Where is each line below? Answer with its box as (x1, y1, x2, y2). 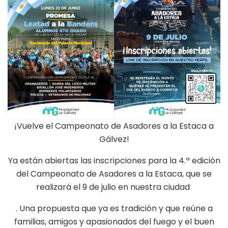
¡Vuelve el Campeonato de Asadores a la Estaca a (14, 120, 214, 132)
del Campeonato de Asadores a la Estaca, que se (16, 168, 212, 180)
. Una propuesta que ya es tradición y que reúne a (15, 203, 213, 214)
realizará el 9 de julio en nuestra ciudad (36, 181, 192, 193)
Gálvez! (99, 133, 129, 145)
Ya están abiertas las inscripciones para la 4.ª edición (8, 155, 220, 166)
